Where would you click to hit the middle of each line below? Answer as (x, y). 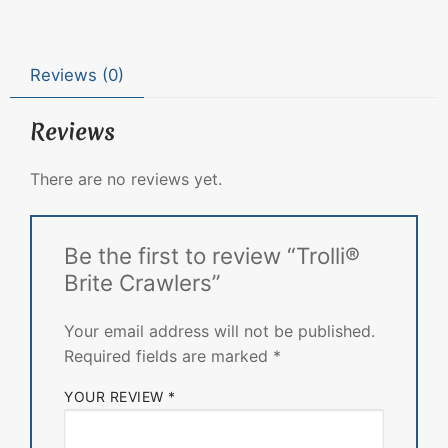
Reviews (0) (77, 75)
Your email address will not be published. (219, 330)
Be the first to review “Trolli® (212, 256)
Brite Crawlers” (142, 283)
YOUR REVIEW (116, 396)
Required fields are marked (168, 355)
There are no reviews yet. (126, 179)
